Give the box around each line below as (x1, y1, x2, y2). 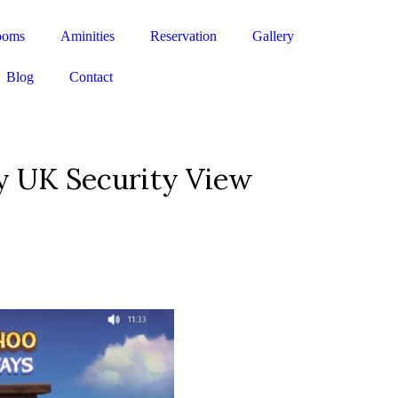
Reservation (150, 28, 217, 44)
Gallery (252, 28, 294, 44)
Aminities (60, 28, 115, 44)
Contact (69, 69, 113, 84)
